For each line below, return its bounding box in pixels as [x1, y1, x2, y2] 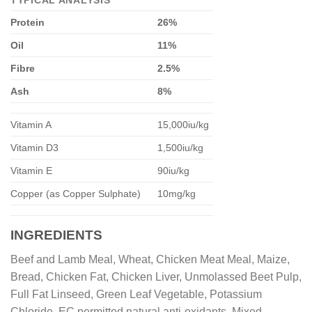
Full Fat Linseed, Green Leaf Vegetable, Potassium [10, 288, 262, 300]
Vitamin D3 [10, 142, 58, 154]
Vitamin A [10, 119, 52, 131]
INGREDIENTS [10, 228, 102, 243]
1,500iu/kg [157, 142, 204, 154]
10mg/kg [157, 188, 196, 200]
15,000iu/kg [157, 119, 210, 131]
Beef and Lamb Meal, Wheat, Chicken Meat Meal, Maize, [10, 253, 290, 265]
